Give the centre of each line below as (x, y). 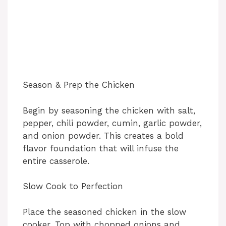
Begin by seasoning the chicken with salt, (109, 110)
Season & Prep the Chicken (79, 85)
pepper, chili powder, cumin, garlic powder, (112, 123)
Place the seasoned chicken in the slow (104, 212)
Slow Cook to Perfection (73, 186)
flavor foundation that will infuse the (101, 148)
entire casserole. (56, 161)
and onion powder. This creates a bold (103, 135)
